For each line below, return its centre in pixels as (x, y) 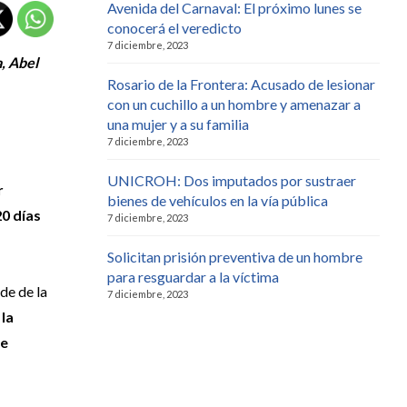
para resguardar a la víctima (193, 276)
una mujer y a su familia (178, 124)
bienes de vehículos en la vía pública (218, 200)
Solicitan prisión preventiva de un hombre (235, 256)
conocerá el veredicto (174, 27)
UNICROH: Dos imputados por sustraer (232, 180)
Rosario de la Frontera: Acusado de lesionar (241, 84)
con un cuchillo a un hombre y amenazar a (234, 104)
